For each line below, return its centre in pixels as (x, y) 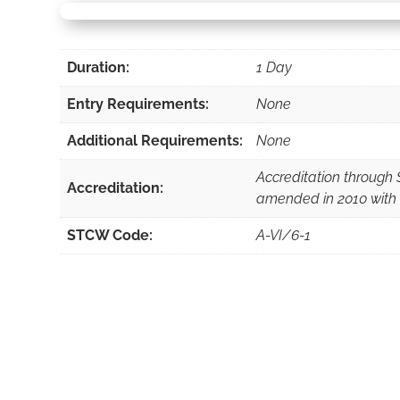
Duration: (99, 68)
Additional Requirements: (155, 141)
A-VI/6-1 (284, 236)
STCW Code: (110, 236)
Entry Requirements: (138, 104)
